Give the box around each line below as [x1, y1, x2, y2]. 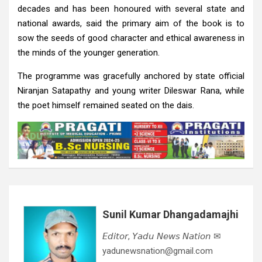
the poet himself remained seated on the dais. [18, 99, 194, 111]
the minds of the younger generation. [18, 47, 160, 58]
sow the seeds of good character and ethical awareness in [18, 32, 244, 43]
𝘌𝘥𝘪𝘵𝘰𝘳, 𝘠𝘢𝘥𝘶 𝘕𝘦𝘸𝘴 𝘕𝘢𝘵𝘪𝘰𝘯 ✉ [102, 231, 221, 242]
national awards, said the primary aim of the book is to [18, 18, 244, 29]
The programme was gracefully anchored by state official [18, 70, 244, 81]
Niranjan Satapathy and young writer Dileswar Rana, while [18, 85, 244, 96]
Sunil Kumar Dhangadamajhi [102, 208, 239, 221]
